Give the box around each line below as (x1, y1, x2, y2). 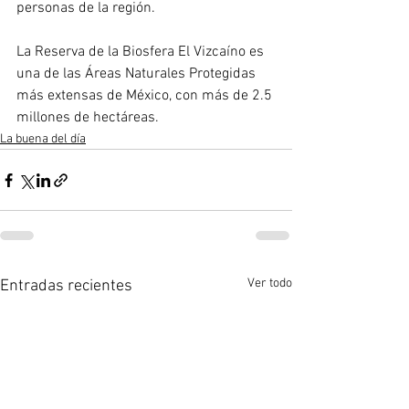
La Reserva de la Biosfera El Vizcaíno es (16, 43, 267, 62)
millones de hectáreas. (16, 109, 159, 128)
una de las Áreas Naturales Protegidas (16, 65, 259, 84)
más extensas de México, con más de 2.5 (16, 87, 276, 106)
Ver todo (247, 276, 292, 292)
